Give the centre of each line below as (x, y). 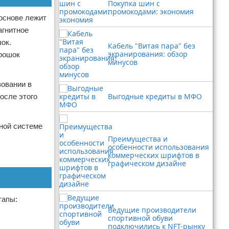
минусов (123, 62)
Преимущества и (138, 139)
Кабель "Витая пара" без (152, 46)
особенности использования (158, 147)
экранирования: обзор (148, 54)
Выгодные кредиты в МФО (155, 96)
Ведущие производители (152, 210)
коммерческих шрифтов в (154, 155)
